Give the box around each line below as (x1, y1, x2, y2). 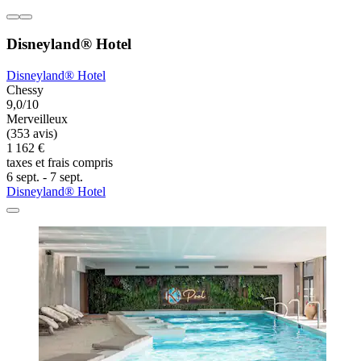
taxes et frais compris (6, 155, 113, 169)
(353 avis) (6, 126, 57, 140)
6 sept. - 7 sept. (6, 169, 83, 184)
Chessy (6, 82, 44, 97)
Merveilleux (6, 111, 68, 126)
